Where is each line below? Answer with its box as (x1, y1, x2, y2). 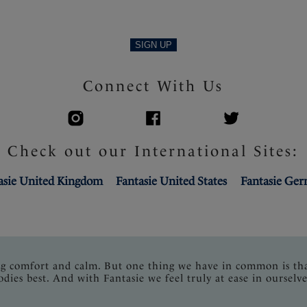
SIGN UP (134, 39, 172, 50)
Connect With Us (83, 76, 224, 95)
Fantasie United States (116, 173, 228, 188)
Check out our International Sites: (8, 141, 299, 160)
